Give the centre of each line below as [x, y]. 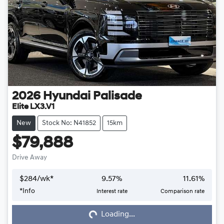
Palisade [117, 97]
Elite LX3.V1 [33, 107]
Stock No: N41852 [69, 123]
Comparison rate [182, 192]
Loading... [118, 215]
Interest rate [112, 192]
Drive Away [29, 158]
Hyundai [67, 97]
